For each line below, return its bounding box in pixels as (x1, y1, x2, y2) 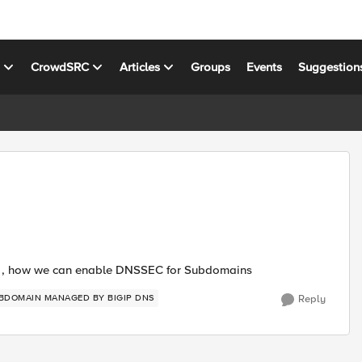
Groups (191, 59, 231, 74)
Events (246, 59, 283, 74)
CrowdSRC (31, 59, 90, 74)
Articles (120, 59, 161, 74)
